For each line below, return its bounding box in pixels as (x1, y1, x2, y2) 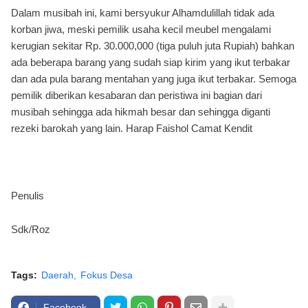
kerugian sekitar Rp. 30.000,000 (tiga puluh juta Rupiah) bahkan (11, 40, 294, 52)
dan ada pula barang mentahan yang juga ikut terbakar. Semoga (11, 73, 296, 85)
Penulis (11, 190, 44, 201)
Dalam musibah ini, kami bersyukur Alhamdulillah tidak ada (11, 7, 274, 19)
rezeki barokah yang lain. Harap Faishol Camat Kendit (11, 122, 252, 134)
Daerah (41, 269, 74, 280)
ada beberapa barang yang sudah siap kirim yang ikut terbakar (11, 56, 290, 68)
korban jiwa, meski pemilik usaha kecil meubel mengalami (11, 23, 271, 35)
